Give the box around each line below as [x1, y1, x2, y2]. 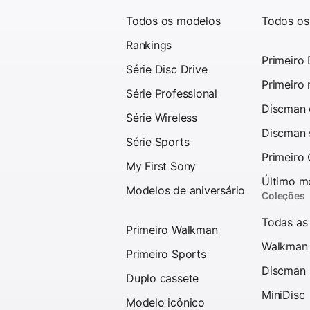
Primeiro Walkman [126, 222, 218, 237]
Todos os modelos [126, 13, 221, 28]
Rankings [126, 37, 172, 52]
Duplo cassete [126, 271, 199, 285]
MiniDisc [262, 287, 305, 302]
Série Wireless [126, 110, 197, 125]
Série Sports [126, 134, 190, 149]
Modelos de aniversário [126, 183, 246, 197]
